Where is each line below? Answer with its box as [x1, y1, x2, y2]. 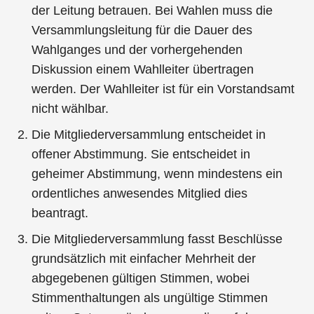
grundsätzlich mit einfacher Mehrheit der [32, 252, 257, 266]
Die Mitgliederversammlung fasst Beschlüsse [32, 232, 283, 247]
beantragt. [32, 206, 89, 221]
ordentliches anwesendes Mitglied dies [32, 186, 248, 201]
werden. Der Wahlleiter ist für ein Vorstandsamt [32, 82, 295, 97]
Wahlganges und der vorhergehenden [32, 43, 243, 57]
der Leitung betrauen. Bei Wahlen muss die [32, 4, 273, 18]
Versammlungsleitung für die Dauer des [32, 23, 253, 38]
